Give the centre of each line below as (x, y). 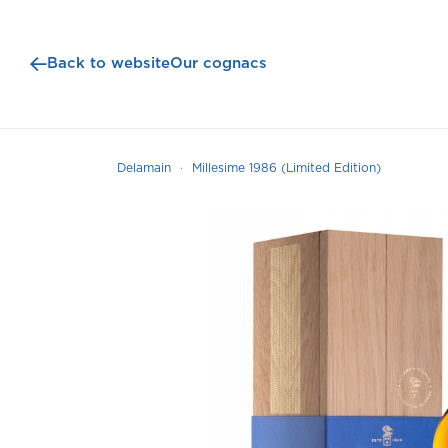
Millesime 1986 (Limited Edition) (286, 168)
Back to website (109, 63)
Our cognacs (219, 63)
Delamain (144, 168)
